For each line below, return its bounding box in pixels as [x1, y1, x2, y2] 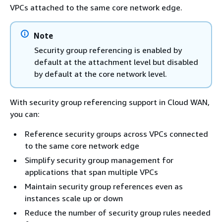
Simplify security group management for [25, 155, 173, 165]
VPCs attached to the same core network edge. [10, 2, 182, 12]
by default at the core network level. [34, 68, 167, 79]
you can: [10, 109, 40, 119]
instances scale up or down [25, 193, 123, 203]
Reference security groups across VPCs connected [25, 128, 208, 139]
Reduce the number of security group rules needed [25, 207, 211, 218]
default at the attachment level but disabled [34, 56, 198, 67]
